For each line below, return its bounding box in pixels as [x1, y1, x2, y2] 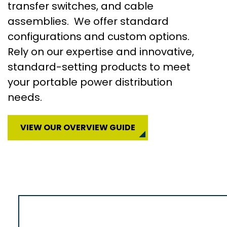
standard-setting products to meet [8, 59, 191, 74]
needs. [8, 90, 42, 104]
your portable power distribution [8, 74, 172, 89]
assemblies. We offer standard [8, 14, 169, 28]
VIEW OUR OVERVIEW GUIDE [20, 121, 135, 133]
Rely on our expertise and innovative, [8, 44, 194, 59]
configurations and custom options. [8, 29, 192, 44]
